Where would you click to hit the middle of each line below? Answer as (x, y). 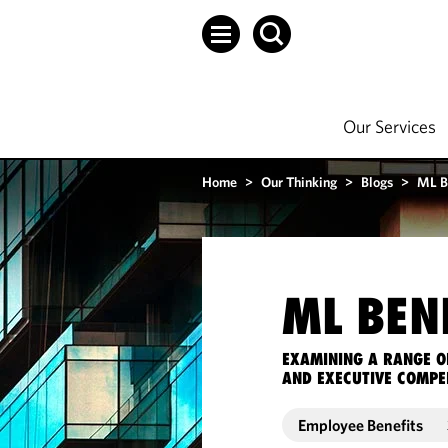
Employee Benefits (361, 425)
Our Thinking (299, 182)
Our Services (389, 126)
